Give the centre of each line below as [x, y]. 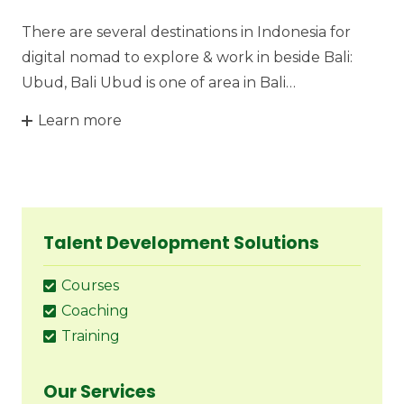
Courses [91, 286]
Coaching [96, 311]
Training [91, 336]
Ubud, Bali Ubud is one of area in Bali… [159, 82]
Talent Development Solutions [181, 243]
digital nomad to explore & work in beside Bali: [187, 57]
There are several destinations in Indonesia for [186, 32]
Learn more [80, 121]
